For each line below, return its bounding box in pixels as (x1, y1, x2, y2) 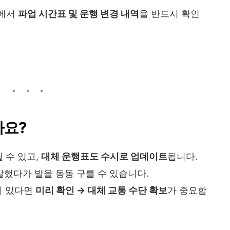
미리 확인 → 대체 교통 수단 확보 (35, 185, 167, 196)
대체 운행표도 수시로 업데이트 (41, 151, 167, 162)
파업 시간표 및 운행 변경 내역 (18, 8, 139, 19)
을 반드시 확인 (139, 8, 200, 19)
